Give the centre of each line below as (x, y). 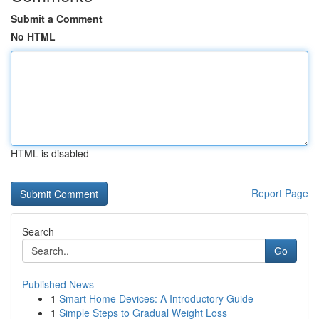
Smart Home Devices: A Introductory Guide (156, 298)
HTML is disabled (50, 153)
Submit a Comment (57, 19)
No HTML (33, 36)
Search (38, 231)
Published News (58, 284)
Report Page (280, 193)
